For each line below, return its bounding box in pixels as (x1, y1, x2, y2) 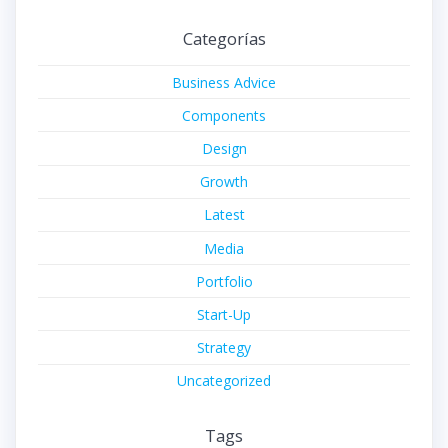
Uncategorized (177, 371, 271, 391)
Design (201, 138, 247, 158)
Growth (200, 172, 248, 192)
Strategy (197, 338, 251, 358)
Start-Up (197, 304, 251, 324)
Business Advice (172, 72, 276, 92)
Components (182, 105, 266, 125)
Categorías (182, 26, 266, 50)
